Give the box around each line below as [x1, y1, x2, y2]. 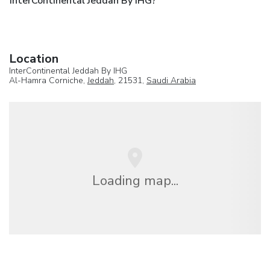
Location [9, 50, 58, 67]
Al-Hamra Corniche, [9, 74, 87, 86]
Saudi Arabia [146, 74, 196, 86]
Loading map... [92, 171, 178, 190]
